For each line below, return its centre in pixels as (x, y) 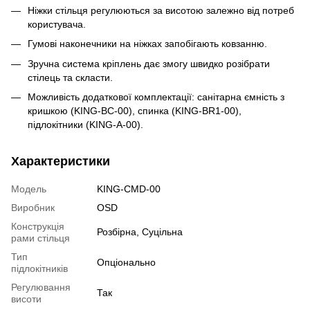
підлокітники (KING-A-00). (85, 125)
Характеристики (61, 162)
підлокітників (39, 269)
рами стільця (40, 238)
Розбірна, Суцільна (140, 232)
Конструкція (38, 227)
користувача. (57, 24)
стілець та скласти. (70, 77)
